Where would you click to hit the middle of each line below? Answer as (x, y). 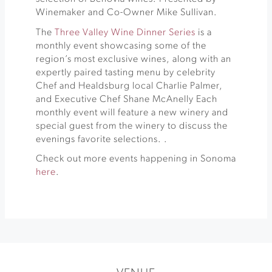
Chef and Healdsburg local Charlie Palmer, (129, 86)
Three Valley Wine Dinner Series (125, 32)
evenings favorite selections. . (102, 139)
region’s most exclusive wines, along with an (134, 59)
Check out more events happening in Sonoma (136, 159)
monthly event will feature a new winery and (132, 113)
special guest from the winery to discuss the (132, 126)
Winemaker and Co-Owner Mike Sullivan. (127, 13)
